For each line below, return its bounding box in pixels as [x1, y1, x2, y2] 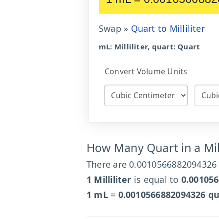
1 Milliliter [87, 174, 131, 185]
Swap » [99, 22, 129, 34]
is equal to [131, 174, 181, 185]
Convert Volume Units [105, 66, 188, 77]
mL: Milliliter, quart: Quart [99, 42, 200, 51]
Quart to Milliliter [131, 22, 205, 34]
